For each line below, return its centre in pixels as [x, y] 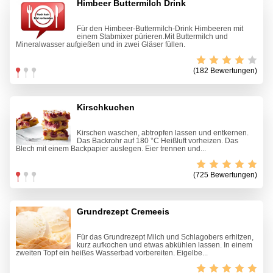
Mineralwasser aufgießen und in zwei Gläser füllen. [101, 45]
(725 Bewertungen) [225, 175]
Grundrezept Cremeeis [123, 212]
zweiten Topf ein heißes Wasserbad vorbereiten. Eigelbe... [112, 253]
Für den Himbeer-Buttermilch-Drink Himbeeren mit [160, 29]
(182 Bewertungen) [225, 71]
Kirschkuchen [106, 108]
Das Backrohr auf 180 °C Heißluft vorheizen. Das [158, 141]
